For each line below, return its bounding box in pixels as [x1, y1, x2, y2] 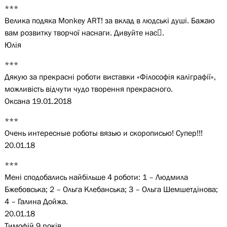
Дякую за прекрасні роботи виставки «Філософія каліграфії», [4, 72, 216, 81]
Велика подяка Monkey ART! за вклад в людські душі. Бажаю [4, 16, 215, 25]
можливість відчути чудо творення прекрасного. [4, 84, 173, 93]
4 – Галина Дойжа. [4, 197, 68, 206]
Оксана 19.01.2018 [4, 96, 71, 105]
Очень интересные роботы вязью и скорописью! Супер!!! [4, 128, 203, 137]
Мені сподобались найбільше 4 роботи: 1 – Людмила [4, 172, 188, 181]
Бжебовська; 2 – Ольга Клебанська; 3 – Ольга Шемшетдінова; [4, 184, 218, 194]
